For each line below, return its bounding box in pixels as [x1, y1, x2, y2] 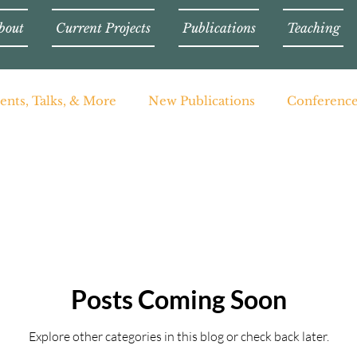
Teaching [286, 20, 340, 36]
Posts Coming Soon [70, 284, 287, 315]
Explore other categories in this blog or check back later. [28, 328, 329, 344]
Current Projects [56, 20, 151, 36]
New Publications [148, 93, 255, 108]
